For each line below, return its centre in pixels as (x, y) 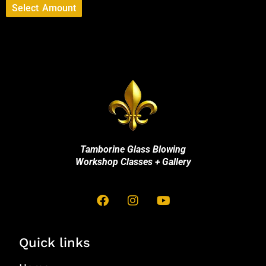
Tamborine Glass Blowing (133, 149)
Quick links (55, 242)
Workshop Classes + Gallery (133, 161)
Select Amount (44, 8)
